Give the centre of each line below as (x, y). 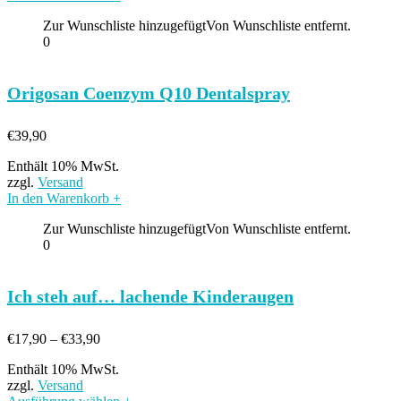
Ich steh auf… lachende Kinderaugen (150, 296)
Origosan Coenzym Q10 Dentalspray (149, 93)
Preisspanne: (135, 338)
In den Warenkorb (60, 198)
